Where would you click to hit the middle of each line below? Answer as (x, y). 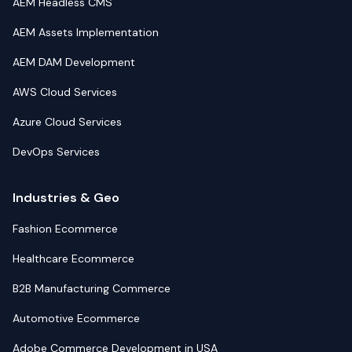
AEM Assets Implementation (86, 32)
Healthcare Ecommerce (73, 258)
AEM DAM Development (74, 62)
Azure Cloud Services (67, 122)
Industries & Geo (66, 198)
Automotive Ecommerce (76, 318)
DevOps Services (56, 152)
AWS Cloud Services (65, 92)
